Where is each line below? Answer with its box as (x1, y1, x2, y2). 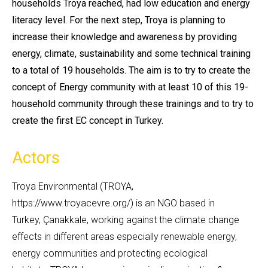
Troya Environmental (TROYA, (12, 180, 133, 192)
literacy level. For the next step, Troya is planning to (12, 14, 226, 26)
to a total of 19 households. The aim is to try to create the (12, 65, 251, 77)
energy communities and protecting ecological (12, 247, 208, 259)
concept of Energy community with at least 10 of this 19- (12, 81, 248, 93)
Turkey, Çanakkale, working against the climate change (12, 214, 239, 226)
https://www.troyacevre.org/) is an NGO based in (12, 197, 215, 209)
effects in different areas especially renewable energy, (12, 230, 237, 242)
